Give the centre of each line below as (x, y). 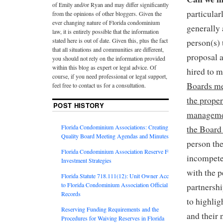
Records (71, 193)
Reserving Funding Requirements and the (110, 209)
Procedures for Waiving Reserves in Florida (113, 218)
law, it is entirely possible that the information (106, 31)
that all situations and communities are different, (108, 49)
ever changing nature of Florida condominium (106, 22)
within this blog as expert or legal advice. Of (104, 67)
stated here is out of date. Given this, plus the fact (110, 40)
